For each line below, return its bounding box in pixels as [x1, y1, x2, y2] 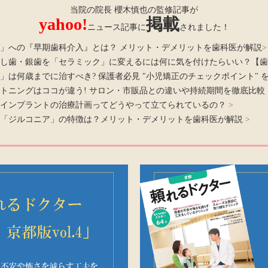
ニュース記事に [87, 23, 146, 32]
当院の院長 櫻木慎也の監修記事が [70, 5, 198, 15]
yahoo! [38, 15, 87, 34]
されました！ [179, 23, 230, 32]
